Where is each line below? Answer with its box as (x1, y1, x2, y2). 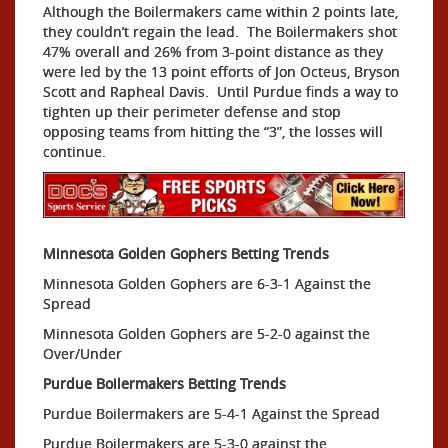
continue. (43, 142, 110, 161)
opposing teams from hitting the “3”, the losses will (43, 122, 383, 141)
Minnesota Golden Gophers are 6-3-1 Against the (43, 274, 371, 294)
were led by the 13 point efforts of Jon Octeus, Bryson (43, 62, 400, 81)
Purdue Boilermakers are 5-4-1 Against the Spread (43, 404, 380, 424)
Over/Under (43, 344, 122, 364)
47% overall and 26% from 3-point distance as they (43, 42, 383, 61)
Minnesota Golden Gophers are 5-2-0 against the (43, 324, 370, 344)
